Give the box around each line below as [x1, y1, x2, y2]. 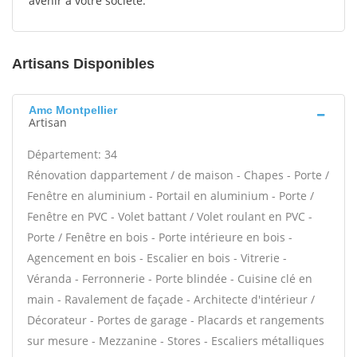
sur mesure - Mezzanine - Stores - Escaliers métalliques [27, 333, 324, 348]
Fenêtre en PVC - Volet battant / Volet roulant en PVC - [27, 209, 312, 224]
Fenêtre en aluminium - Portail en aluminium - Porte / [27, 188, 314, 203]
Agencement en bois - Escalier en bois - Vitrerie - [27, 250, 287, 265]
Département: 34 [27, 147, 117, 162]
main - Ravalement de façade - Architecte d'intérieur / [27, 292, 315, 307]
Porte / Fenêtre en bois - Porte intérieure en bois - [27, 229, 292, 245]
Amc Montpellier [29, 104, 117, 116]
